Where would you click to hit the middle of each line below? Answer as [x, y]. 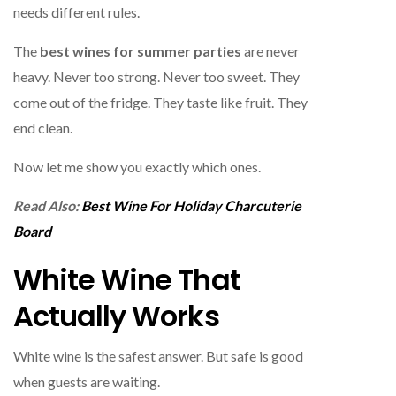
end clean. [43, 127]
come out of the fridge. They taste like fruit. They [160, 102]
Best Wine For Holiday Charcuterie [191, 205]
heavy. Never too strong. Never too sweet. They [156, 76]
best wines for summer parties [141, 50]
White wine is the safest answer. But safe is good [158, 355]
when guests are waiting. [87, 381]
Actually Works [116, 316]
